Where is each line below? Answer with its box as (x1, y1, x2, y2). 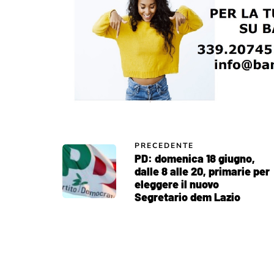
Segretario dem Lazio (135, 190, 240, 204)
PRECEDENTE (135, 140, 194, 150)
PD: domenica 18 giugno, (135, 151, 255, 165)
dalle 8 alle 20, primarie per (135, 164, 270, 178)
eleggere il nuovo (135, 177, 219, 191)
